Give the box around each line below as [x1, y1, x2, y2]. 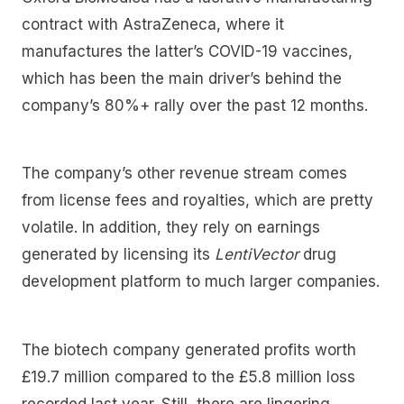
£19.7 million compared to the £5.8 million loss [22, 368, 355, 387]
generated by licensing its [22, 245, 215, 264]
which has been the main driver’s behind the [22, 69, 342, 87]
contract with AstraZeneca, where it [22, 14, 284, 33]
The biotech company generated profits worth [22, 341, 356, 360]
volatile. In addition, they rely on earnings [22, 218, 320, 237]
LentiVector [215, 245, 303, 264]
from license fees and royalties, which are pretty [22, 191, 373, 210]
